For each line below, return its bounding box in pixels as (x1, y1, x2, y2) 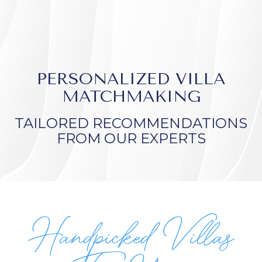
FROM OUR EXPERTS (56, 130, 206, 147)
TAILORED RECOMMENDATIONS (15, 115, 247, 132)
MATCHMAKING (61, 87, 201, 106)
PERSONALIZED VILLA (36, 69, 226, 88)
